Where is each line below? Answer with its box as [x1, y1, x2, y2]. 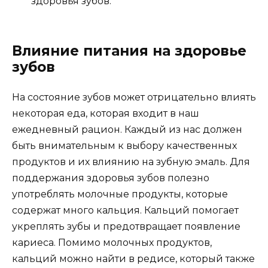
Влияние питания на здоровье [12, 42, 246, 60]
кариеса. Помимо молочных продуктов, [12, 237, 212, 249]
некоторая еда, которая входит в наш [12, 108, 199, 120]
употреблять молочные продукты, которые [12, 188, 228, 200]
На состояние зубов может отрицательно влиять [12, 92, 256, 103]
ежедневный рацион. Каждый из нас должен [12, 124, 242, 136]
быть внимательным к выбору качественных [12, 140, 237, 152]
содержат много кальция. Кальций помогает [12, 205, 239, 217]
